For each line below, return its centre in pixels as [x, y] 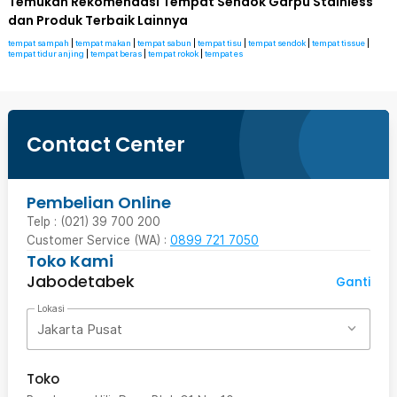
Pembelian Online [99, 202]
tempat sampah [39, 43]
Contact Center [106, 144]
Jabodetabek [81, 281]
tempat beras [116, 54]
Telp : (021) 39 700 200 [93, 222]
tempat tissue [339, 43]
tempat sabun [164, 43]
